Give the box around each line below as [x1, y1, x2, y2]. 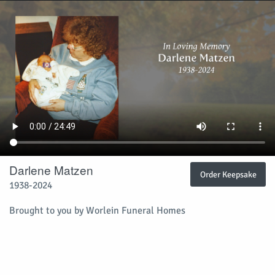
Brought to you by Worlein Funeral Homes [9, 204, 185, 217]
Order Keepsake [199, 168, 257, 180]
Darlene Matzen [9, 161, 93, 178]
